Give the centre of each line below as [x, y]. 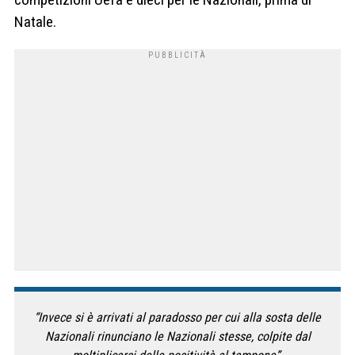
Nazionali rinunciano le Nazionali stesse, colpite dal [177, 336]
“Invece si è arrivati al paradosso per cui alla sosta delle [177, 317]
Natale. [35, 21]
